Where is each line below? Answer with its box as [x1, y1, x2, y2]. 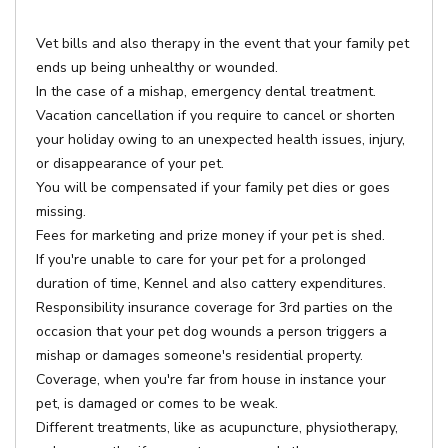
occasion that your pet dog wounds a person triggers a [36, 322, 387, 341]
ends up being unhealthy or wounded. [36, 58, 278, 77]
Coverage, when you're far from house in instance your [36, 370, 386, 389]
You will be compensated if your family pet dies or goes [36, 178, 390, 197]
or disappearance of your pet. [36, 154, 224, 173]
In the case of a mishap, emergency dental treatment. [36, 82, 376, 101]
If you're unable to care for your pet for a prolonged [36, 250, 366, 269]
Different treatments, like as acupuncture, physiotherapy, [36, 418, 398, 437]
